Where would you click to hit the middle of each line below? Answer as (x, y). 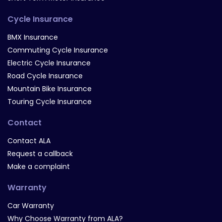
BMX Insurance (33, 37)
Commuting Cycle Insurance (58, 50)
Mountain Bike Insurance (50, 89)
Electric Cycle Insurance (49, 63)
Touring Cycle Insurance (50, 102)
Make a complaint (39, 166)
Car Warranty (31, 206)
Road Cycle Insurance (45, 76)
